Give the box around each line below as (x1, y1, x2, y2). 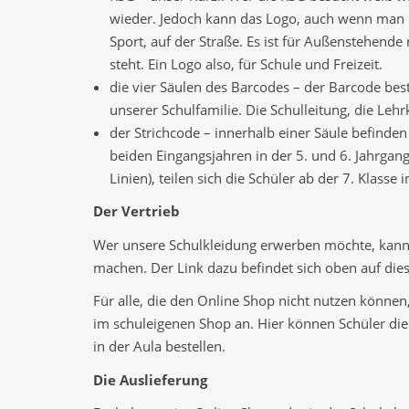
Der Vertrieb (93, 202, 180, 221)
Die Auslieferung (93, 370, 207, 389)
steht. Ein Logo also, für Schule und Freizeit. (110, 54, 383, 73)
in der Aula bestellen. (93, 337, 225, 356)
